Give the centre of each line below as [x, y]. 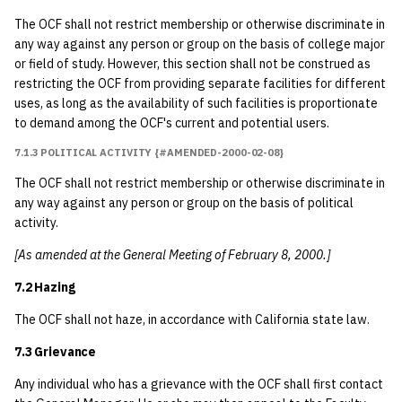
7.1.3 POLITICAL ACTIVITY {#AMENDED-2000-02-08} [149, 153]
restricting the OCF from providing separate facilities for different [200, 83]
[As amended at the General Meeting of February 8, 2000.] [172, 255]
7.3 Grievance [56, 352]
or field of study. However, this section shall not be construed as [192, 64]
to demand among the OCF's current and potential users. [172, 123]
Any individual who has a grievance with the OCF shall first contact [199, 384]
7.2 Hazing [45, 287]
